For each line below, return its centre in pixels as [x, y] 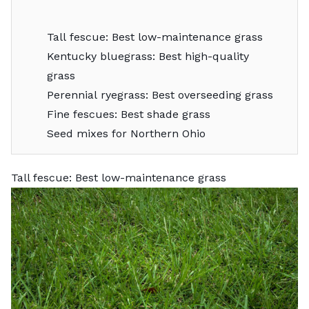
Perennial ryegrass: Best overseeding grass [160, 94]
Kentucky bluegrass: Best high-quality [148, 56]
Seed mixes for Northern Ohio [126, 133]
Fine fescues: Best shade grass [128, 114]
